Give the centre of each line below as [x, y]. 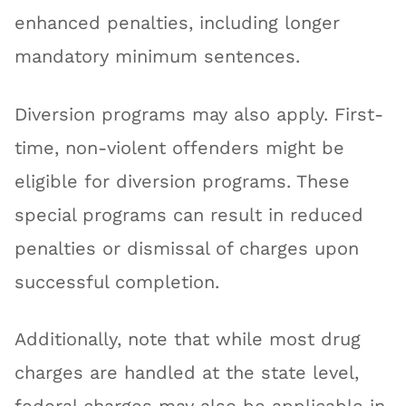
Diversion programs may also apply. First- [199, 114]
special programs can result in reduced [189, 215]
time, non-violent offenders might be [180, 148]
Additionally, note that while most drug [188, 340]
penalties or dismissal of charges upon [187, 248]
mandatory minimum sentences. [158, 56]
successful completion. [117, 282]
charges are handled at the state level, [187, 373]
